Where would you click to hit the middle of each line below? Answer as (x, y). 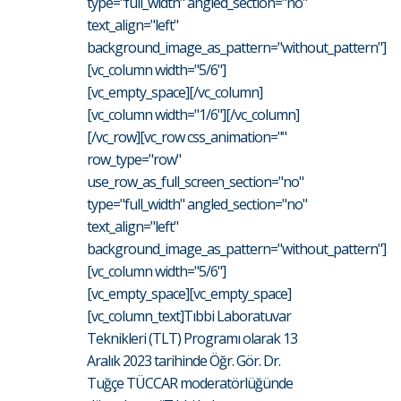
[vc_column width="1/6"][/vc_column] (193, 114)
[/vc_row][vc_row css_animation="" (187, 137)
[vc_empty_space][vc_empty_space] (189, 293)
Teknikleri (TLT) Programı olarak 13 (192, 338)
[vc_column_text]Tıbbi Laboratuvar (189, 316)
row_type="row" (134, 159)
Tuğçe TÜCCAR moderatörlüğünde (190, 383)
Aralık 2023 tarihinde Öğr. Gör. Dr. (183, 360)
